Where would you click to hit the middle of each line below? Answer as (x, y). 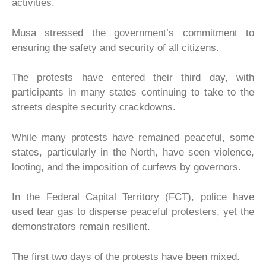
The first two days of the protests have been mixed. (126, 256)
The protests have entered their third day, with (133, 77)
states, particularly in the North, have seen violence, (133, 152)
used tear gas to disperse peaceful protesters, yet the (133, 212)
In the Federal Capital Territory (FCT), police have (133, 197)
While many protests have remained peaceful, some (133, 137)
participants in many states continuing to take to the (133, 92)
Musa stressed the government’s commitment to (133, 33)
